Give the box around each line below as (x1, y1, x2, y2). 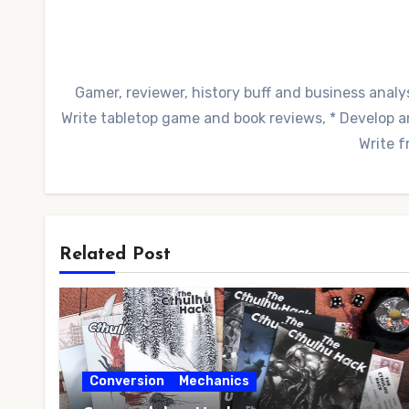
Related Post (59, 246, 171, 264)
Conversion (89, 373, 164, 389)
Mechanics (179, 373, 249, 389)
